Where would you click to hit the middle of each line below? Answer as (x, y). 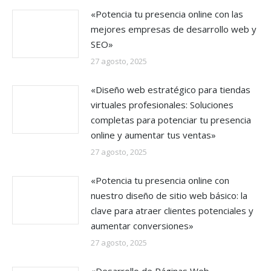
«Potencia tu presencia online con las (167, 14)
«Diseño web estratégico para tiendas (171, 90)
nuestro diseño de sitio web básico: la (169, 195)
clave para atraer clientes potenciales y (172, 211)
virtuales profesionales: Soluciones (162, 105)
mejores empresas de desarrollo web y (174, 29)
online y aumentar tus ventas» (153, 135)
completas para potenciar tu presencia (171, 120)
